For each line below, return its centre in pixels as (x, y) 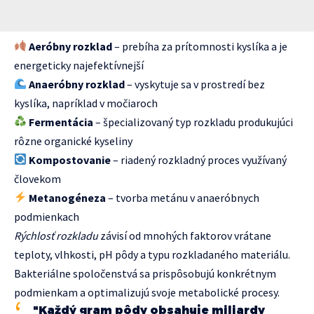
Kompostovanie (70, 159)
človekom (37, 178)
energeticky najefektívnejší (79, 65)
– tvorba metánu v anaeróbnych (183, 197)
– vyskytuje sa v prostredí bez (195, 84)
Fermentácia (61, 122)
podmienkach (47, 216)
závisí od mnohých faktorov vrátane (185, 235)
